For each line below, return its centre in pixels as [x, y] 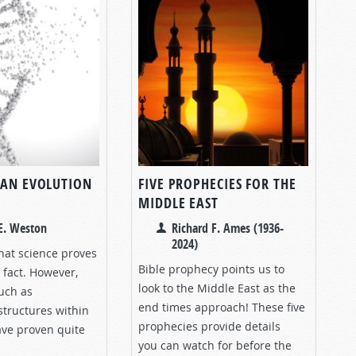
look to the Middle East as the [217, 288]
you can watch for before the [215, 345]
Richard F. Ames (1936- [228, 228]
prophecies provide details [209, 326]
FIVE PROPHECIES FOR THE [217, 184]
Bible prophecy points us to [211, 269]
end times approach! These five [222, 307]
